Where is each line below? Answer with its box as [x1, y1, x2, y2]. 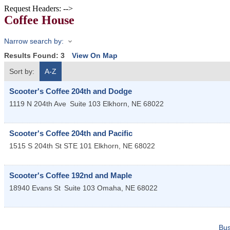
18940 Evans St [9, 184, 61, 193]
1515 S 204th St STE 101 [9, 142, 92, 150]
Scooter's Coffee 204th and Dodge [9, 87, 132, 96]
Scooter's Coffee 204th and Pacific [9, 129, 132, 138]
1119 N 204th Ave [9, 100, 66, 108]
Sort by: [9, 67, 34, 76]
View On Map [72, 51, 118, 60]
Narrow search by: [4, 37, 64, 45]
